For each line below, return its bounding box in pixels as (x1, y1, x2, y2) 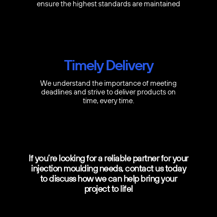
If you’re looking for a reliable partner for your (29, 153, 188, 165)
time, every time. (83, 96, 134, 106)
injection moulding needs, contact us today (31, 163, 186, 175)
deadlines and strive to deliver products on (41, 87, 176, 97)
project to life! (84, 183, 133, 195)
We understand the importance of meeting (40, 78, 177, 89)
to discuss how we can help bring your (40, 173, 177, 185)
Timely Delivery (64, 55, 153, 76)
